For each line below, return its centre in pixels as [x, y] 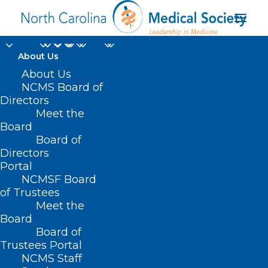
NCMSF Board [59, 179]
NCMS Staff [52, 258]
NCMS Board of [62, 87]
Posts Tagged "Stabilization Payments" [116, 252]
